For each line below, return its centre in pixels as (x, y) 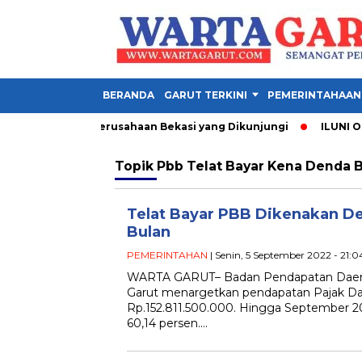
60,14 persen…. (167, 323)
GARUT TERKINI (206, 95)
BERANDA (128, 95)
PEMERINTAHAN (167, 255)
